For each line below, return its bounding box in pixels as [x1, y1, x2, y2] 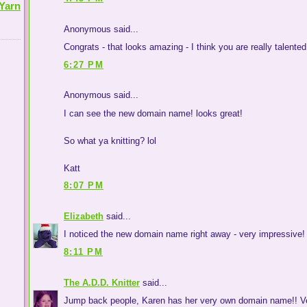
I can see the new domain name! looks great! [64, 108, 243, 119]
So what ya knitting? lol [64, 135, 156, 146]
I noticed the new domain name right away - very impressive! [64, 229, 305, 240]
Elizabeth [64, 210, 103, 221]
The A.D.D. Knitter [64, 277, 140, 288]
